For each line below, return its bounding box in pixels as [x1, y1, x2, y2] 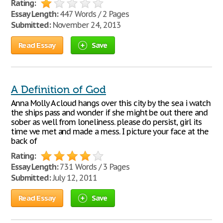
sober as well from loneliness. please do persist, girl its [11, 117, 202, 127]
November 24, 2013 [50, 20, 121, 30]
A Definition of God [11, 84, 106, 96]
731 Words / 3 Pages [58, 162, 129, 172]
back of [11, 136, 37, 146]
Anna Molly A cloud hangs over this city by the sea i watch [11, 98, 211, 108]
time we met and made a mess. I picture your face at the [11, 126, 209, 136]
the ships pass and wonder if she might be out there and [11, 108, 208, 117]
